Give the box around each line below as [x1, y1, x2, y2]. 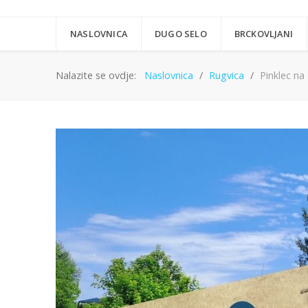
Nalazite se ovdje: [56, 69, 142, 82]
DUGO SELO [155, 27, 207, 41]
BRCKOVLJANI [234, 27, 294, 41]
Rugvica [209, 69, 244, 82]
